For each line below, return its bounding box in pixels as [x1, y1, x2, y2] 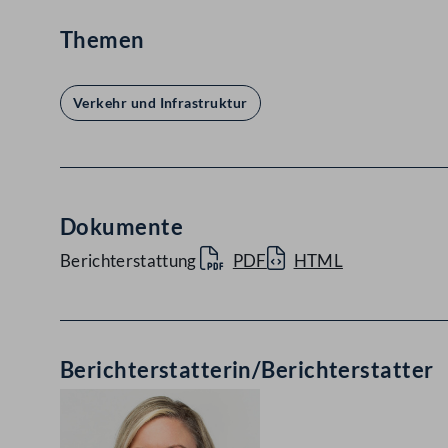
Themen [60, 26, 145, 53]
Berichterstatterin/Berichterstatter [60, 356, 434, 383]
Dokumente [60, 213, 183, 240]
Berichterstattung [60, 250, 197, 271]
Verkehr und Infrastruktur [73, 94, 248, 111]
